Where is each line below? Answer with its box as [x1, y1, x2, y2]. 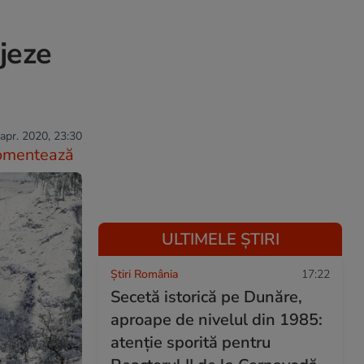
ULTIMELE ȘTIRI [161, 228, 279, 250]
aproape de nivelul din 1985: [110, 309, 323, 331]
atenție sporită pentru [110, 331, 271, 353]
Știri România [110, 266, 178, 282]
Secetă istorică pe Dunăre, [110, 286, 302, 308]
